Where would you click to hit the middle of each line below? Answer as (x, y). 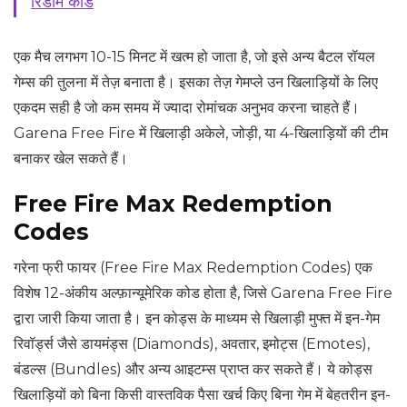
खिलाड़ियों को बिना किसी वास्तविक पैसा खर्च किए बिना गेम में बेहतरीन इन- (202, 395)
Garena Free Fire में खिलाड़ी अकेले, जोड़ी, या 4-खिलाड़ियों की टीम (201, 134)
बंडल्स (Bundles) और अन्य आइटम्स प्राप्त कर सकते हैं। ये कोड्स (193, 370)
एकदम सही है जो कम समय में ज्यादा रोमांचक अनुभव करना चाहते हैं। (187, 108)
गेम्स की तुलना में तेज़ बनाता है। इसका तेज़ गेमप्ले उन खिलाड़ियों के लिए (196, 83)
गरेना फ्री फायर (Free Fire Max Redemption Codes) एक (193, 268)
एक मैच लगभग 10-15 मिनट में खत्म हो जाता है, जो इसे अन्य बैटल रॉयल (194, 57)
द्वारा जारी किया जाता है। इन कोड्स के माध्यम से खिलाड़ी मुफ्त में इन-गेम (197, 319)
